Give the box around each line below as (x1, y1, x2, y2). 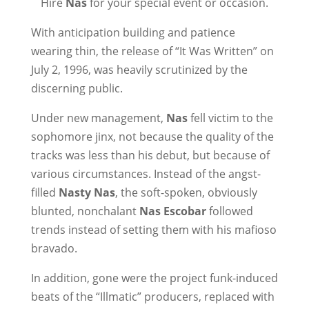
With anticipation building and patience (30, 25, 235, 40)
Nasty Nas (58, 185, 115, 200)
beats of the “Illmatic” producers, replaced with (30, 289, 275, 304)
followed (206, 203, 253, 219)
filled (30, 185, 59, 200)
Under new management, (30, 110, 166, 126)
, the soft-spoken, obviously (114, 185, 257, 200)
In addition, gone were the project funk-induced (30, 270, 278, 286)
